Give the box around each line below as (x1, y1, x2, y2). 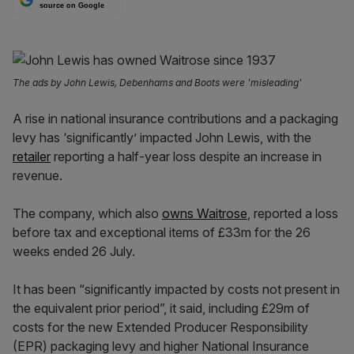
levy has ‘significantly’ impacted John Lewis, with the (13, 130, 311, 145)
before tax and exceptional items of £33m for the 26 (13, 224, 311, 240)
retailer (13, 149, 51, 164)
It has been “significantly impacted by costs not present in (13, 281, 340, 297)
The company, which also (13, 205, 162, 221)
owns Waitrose (162, 205, 247, 221)
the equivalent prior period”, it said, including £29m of (13, 300, 310, 316)
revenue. (13, 168, 62, 183)
